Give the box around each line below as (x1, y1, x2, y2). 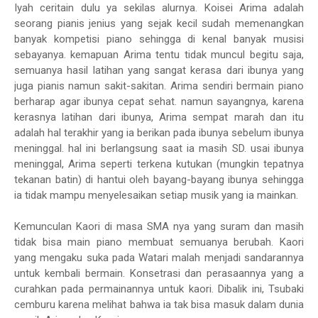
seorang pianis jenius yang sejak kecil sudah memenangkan (14, 17, 304, 31)
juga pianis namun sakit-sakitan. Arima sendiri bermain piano (14, 79, 304, 93)
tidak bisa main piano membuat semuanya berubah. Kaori (14, 236, 304, 249)
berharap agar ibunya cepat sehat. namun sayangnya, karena (14, 95, 304, 109)
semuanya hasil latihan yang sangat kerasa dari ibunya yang (14, 64, 304, 77)
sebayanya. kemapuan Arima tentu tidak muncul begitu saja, (14, 48, 304, 62)
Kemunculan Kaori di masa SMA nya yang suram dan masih (14, 220, 304, 234)
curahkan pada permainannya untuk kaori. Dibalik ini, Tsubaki (14, 283, 304, 296)
